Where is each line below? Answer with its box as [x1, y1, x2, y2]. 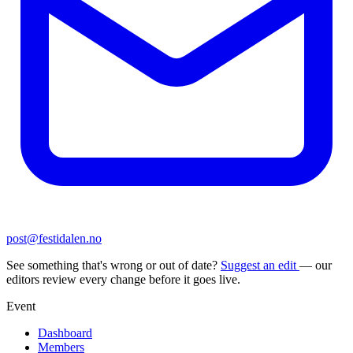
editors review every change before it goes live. [6, 272, 240, 286]
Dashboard [38, 325, 92, 340]
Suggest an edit [221, 258, 299, 272]
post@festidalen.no [6, 231, 102, 245]
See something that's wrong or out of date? [6, 258, 221, 272]
